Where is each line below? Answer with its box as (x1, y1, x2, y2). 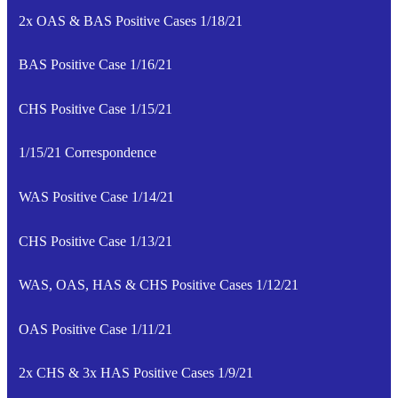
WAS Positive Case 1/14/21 (18, 188, 174, 204)
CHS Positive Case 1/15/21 (18, 100, 172, 116)
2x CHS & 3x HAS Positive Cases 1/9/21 (18, 365, 253, 381)
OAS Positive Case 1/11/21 (18, 321, 172, 337)
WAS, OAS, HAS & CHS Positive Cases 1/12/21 (18, 277, 298, 293)
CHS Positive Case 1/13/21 (18, 233, 172, 249)
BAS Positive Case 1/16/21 (18, 57, 172, 73)
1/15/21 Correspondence (18, 145, 156, 161)
